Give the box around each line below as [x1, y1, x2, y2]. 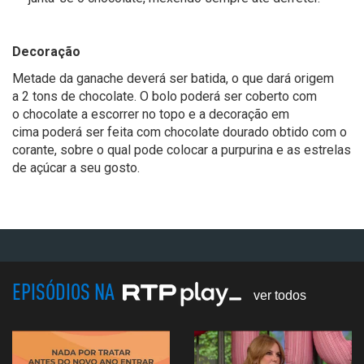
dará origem [266, 71, 334, 87]
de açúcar [12, 160, 67, 176]
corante [12, 142, 54, 158]
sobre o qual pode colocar [60, 142, 211, 158]
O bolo [140, 89, 180, 105]
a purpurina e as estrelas [211, 142, 351, 158]
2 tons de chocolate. [22, 89, 140, 105]
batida [191, 71, 226, 87]
